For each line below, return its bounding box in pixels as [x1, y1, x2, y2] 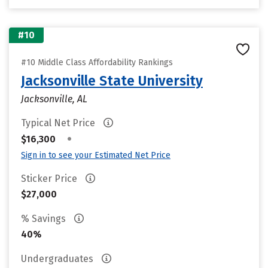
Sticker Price [21, 173, 80, 184]
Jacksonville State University [21, 72, 203, 89]
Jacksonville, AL [21, 93, 87, 105]
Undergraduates [21, 253, 96, 264]
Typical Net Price [21, 117, 98, 129]
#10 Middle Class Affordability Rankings [21, 57, 173, 68]
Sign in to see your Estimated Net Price [21, 150, 170, 160]
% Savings [21, 213, 68, 224]
